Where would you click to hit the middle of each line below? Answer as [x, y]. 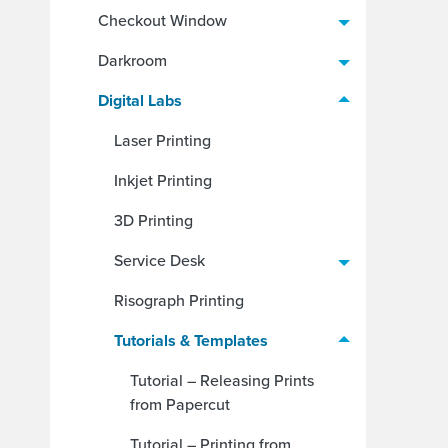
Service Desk [159, 260]
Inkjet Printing [163, 180]
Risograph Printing [179, 300]
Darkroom [132, 60]
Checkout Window [162, 20]
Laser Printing [162, 140]
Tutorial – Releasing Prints [222, 380]
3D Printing [153, 220]
